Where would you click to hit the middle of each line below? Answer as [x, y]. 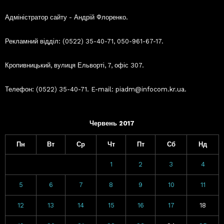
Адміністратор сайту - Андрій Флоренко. [66, 17]
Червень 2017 [112, 123]
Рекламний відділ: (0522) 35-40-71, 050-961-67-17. [84, 41]
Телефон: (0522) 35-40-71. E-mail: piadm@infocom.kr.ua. [96, 89]
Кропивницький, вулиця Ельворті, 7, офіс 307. [74, 65]
